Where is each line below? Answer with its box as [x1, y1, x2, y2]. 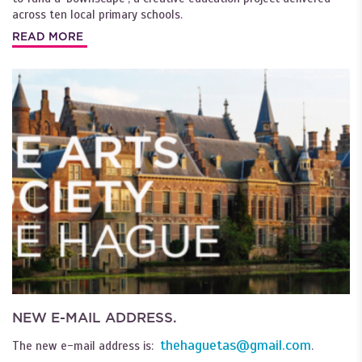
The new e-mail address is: [12, 339, 160, 354]
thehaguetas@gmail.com [160, 336, 311, 355]
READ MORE [12, 30, 83, 44]
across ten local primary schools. [12, 6, 183, 22]
